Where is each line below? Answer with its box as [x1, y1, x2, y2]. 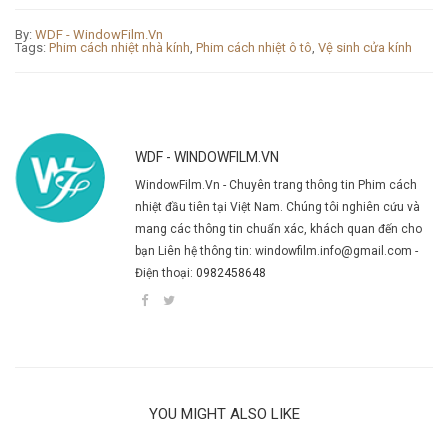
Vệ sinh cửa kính [318, 39, 412, 55]
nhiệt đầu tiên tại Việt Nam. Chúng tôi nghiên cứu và [135, 199, 420, 214]
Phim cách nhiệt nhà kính [49, 39, 190, 55]
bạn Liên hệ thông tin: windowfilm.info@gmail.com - [135, 243, 418, 258]
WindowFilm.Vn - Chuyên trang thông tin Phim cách [135, 177, 417, 192]
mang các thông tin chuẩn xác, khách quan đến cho [135, 221, 422, 236]
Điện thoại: [135, 265, 196, 280]
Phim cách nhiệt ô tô [196, 39, 312, 55]
